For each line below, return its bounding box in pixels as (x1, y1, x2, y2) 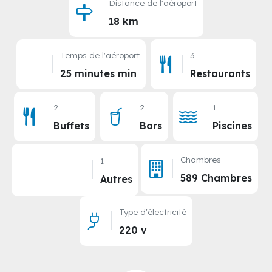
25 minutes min (59, 67, 137, 80)
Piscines (212, 119, 252, 132)
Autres (100, 172, 132, 185)
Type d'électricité (119, 206, 186, 217)
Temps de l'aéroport (59, 49, 140, 60)
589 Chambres (180, 171, 252, 184)
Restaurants (189, 67, 250, 80)
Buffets (53, 119, 89, 132)
